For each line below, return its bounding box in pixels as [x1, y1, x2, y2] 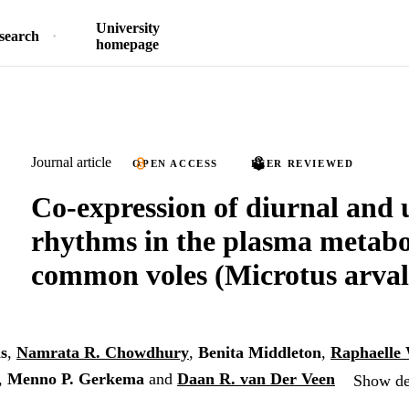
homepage [96, 37, 159, 52]
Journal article [31, 154, 111, 170]
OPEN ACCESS [132, 158, 219, 169]
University [95, 20, 160, 36]
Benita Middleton [198, 343, 321, 362]
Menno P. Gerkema [7, 370, 144, 389]
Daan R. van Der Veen [177, 370, 335, 389]
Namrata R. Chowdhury [16, 343, 189, 362]
